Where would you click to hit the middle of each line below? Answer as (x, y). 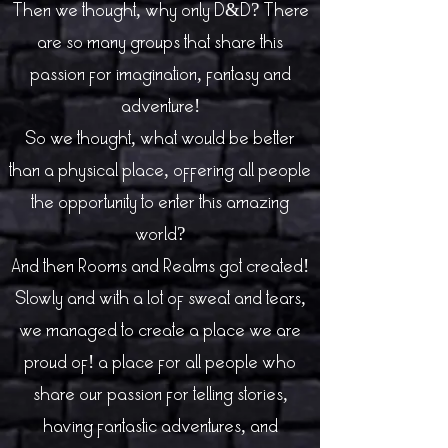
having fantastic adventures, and (160, 427)
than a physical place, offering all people (160, 171)
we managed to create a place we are (160, 331)
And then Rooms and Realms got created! (160, 267)
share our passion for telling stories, (160, 395)
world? (160, 235)
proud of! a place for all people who (160, 363)
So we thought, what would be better (160, 139)
